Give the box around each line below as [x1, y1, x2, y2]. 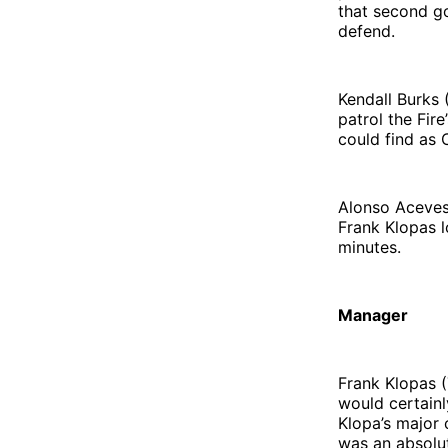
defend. [338, 20, 395, 41]
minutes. [338, 236, 401, 257]
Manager [338, 304, 408, 325]
